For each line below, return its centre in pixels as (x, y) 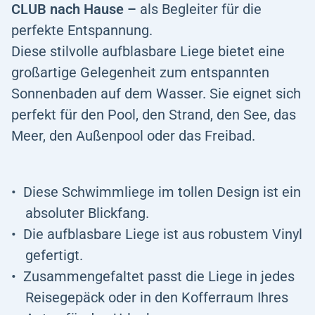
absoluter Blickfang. (87, 213)
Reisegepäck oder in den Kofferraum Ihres (157, 297)
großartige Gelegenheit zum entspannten (140, 72)
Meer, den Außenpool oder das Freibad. (133, 136)
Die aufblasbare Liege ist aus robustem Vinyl (163, 234)
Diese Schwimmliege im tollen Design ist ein (162, 192)
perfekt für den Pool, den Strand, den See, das (154, 115)
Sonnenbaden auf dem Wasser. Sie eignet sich (156, 94)
